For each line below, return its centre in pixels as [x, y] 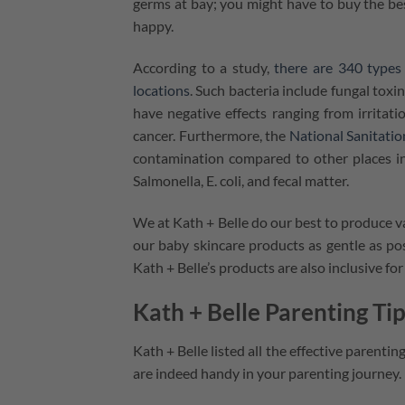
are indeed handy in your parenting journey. [267, 372]
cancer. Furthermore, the [210, 136]
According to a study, [201, 68]
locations [161, 90]
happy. [153, 26]
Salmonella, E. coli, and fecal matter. [241, 181]
